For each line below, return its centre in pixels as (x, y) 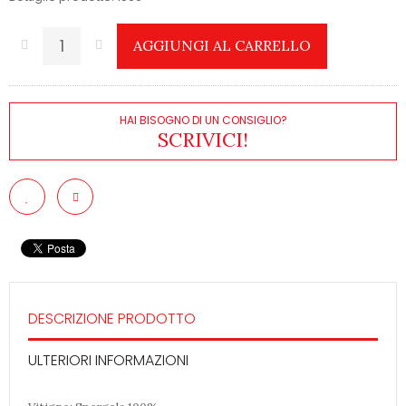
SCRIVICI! (203, 139)
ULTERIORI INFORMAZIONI (108, 360)
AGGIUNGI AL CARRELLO (222, 46)
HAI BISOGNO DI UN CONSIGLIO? (203, 120)
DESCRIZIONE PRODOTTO (112, 318)
